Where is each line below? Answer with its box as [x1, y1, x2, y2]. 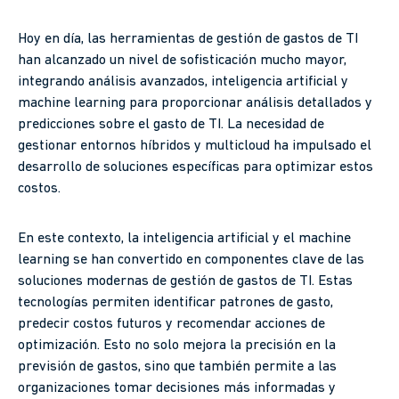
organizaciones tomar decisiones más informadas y [18, 381, 336, 396]
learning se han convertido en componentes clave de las [18, 253, 364, 268]
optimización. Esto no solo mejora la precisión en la [18, 338, 336, 354]
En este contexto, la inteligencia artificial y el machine [18, 232, 351, 247]
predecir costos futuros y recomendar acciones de [18, 317, 325, 332]
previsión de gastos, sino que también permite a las [18, 360, 337, 375]
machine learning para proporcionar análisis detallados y [18, 96, 372, 111]
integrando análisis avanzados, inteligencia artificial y [18, 75, 348, 90]
